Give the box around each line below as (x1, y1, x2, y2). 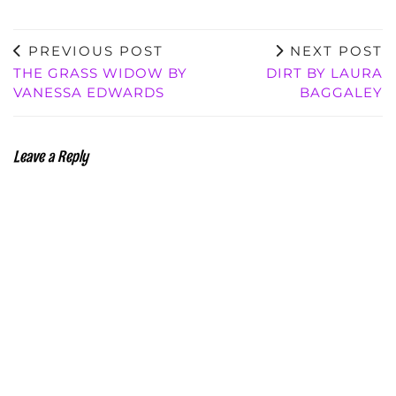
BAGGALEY (300, 83, 383, 101)
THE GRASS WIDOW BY (13, 64, 187, 81)
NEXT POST (285, 42, 383, 59)
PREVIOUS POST (23, 42, 164, 59)
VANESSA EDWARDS (13, 83, 164, 101)
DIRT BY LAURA (266, 64, 383, 81)
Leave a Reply (13, 145, 88, 167)
